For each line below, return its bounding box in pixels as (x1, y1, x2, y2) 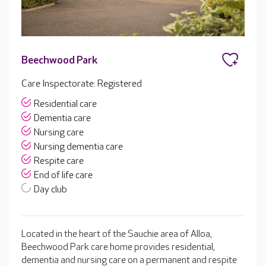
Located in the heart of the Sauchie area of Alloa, (21, 228, 212, 240)
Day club (34, 183, 67, 195)
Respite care (34, 155, 84, 167)
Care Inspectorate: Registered (21, 78, 142, 90)
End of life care (34, 169, 93, 181)
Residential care (34, 98, 97, 110)
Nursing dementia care (34, 141, 123, 153)
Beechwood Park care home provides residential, (21, 241, 215, 253)
